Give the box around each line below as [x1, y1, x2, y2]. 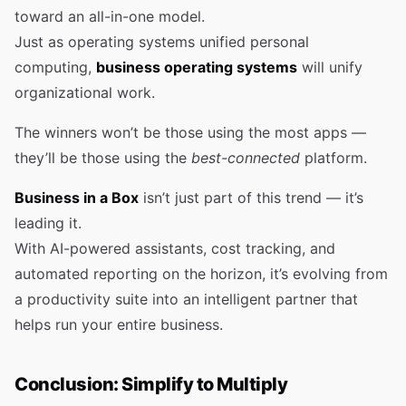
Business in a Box [14, 188, 139, 207]
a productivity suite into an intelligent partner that [14, 290, 358, 308]
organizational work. [14, 83, 155, 101]
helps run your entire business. [14, 315, 223, 333]
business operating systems [96, 58, 297, 76]
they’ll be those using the [14, 149, 191, 167]
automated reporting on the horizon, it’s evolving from [14, 265, 388, 283]
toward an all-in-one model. [14, 7, 205, 25]
